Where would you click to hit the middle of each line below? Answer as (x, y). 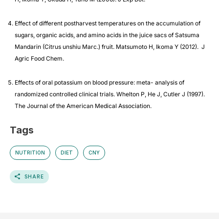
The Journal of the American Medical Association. (83, 106)
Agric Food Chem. (39, 58)
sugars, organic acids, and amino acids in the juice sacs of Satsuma (107, 35)
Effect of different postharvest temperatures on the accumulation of (108, 23)
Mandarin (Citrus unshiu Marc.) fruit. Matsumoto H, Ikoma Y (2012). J (110, 46)
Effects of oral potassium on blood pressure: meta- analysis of (99, 82)
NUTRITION (30, 152)
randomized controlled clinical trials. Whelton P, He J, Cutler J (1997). (110, 94)
